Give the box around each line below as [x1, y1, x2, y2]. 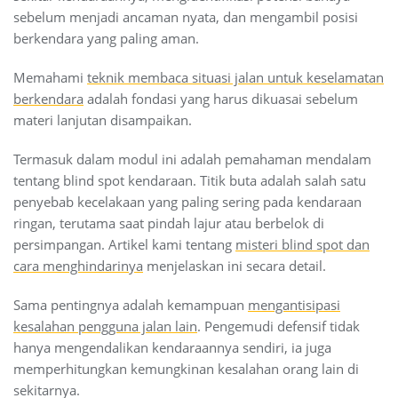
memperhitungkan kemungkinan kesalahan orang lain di [13, 359, 359, 378]
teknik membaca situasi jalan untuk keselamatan [87, 68, 384, 86]
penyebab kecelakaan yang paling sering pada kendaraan [13, 192, 362, 211]
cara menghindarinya [13, 256, 143, 275]
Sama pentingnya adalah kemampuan [13, 295, 248, 314]
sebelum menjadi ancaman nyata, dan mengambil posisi [13, 7, 358, 26]
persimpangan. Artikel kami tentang [13, 235, 235, 253]
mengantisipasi [248, 295, 340, 314]
